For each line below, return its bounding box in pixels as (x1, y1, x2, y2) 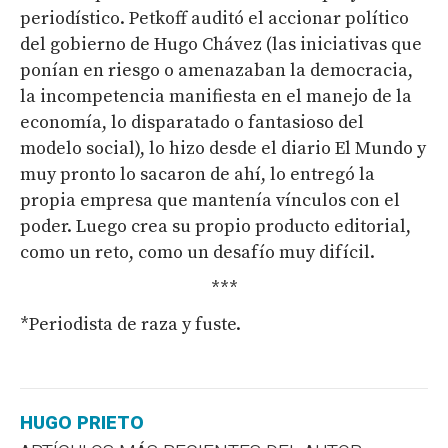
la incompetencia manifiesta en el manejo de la (20, 85, 412, 109)
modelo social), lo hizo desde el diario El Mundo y (20, 137, 426, 161)
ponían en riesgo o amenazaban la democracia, (20, 59, 413, 83)
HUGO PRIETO (20, 409, 144, 438)
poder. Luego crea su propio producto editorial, (20, 215, 411, 239)
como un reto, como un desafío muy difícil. (20, 241, 375, 265)
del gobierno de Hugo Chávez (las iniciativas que (20, 33, 422, 57)
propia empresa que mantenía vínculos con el (20, 189, 400, 213)
